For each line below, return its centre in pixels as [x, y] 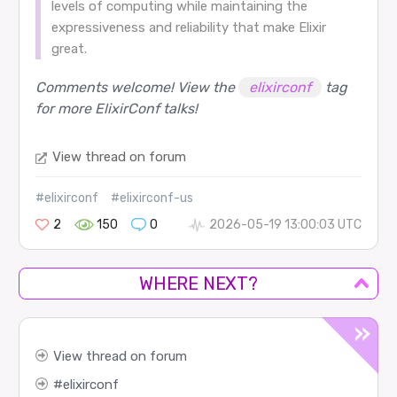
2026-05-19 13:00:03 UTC [286, 225]
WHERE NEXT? [198, 283]
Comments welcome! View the [136, 88]
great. [69, 49]
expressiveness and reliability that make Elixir [188, 28]
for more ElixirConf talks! [116, 109]
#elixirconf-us [152, 198]
